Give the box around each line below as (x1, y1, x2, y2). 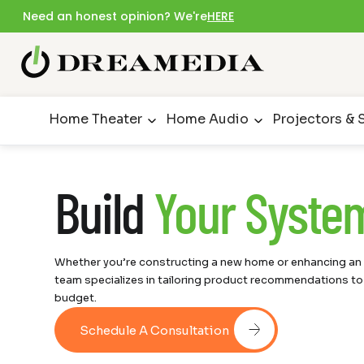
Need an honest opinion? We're (23, 8, 207, 24)
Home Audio (165, 110, 249, 128)
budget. (54, 291, 97, 305)
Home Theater (49, 110, 142, 128)
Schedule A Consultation (79, 323, 229, 339)
